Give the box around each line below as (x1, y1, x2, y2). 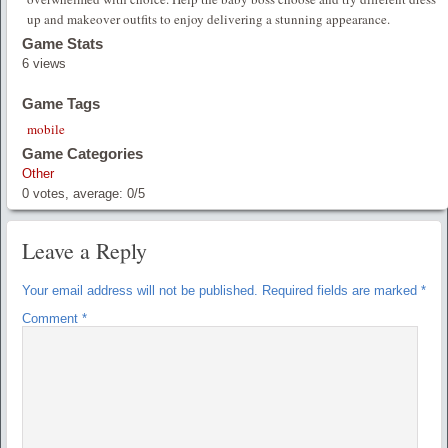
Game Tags (22, 95, 100, 113)
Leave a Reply (22, 236, 147, 266)
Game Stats (22, 35, 103, 53)
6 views (22, 56, 66, 72)
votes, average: (29, 186, 127, 202)
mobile (27, 120, 65, 139)
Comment (22, 311, 82, 327)
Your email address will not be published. (22, 283, 258, 299)
